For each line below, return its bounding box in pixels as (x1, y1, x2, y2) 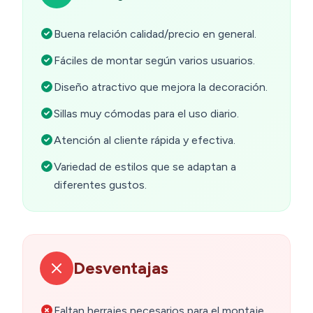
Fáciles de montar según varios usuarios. (54, 54, 255, 68)
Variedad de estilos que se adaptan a (54, 160, 236, 174)
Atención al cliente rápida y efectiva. (54, 133, 235, 147)
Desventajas (73, 258, 168, 279)
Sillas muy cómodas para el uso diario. (54, 107, 239, 121)
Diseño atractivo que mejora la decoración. (54, 80, 268, 94)
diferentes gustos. (54, 178, 147, 192)
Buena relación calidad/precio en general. (54, 27, 256, 41)
